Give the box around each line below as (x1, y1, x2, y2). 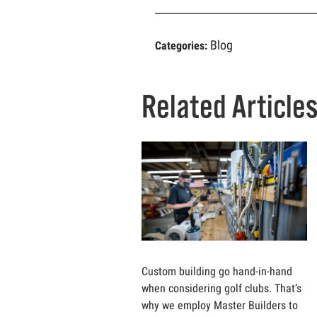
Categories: (154, 39, 210, 52)
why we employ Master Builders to (142, 299, 298, 312)
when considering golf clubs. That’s (142, 282, 301, 295)
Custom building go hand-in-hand (142, 265, 292, 278)
